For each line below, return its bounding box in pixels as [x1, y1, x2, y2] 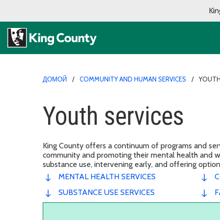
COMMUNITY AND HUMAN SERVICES [80, 75, 186, 83]
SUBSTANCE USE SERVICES [58, 187, 155, 197]
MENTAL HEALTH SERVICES [58, 171, 156, 181]
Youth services [43, 101, 184, 131]
